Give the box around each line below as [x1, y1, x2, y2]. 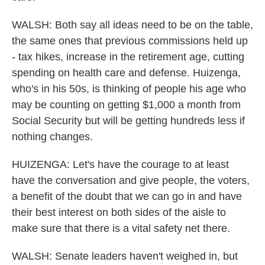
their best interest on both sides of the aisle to [12, 206, 226, 218]
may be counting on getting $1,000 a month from [12, 99, 241, 111]
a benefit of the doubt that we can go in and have [12, 190, 242, 202]
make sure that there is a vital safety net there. [12, 222, 230, 234]
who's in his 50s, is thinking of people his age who [12, 83, 246, 95]
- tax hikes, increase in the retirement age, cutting [12, 51, 244, 63]
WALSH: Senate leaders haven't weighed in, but [12, 250, 238, 262]
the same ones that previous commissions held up [12, 35, 248, 47]
